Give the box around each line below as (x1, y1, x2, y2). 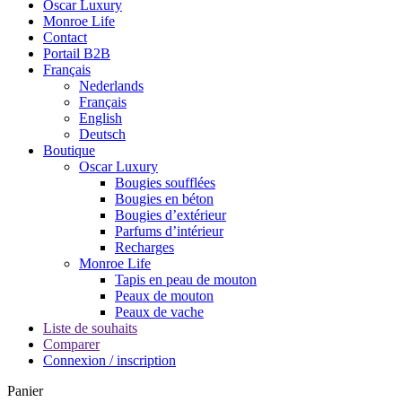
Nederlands (79, 78, 144, 94)
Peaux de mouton (115, 288, 214, 304)
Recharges (115, 240, 174, 256)
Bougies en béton (115, 191, 214, 207)
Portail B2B (43, 46, 110, 62)
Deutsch (79, 127, 126, 143)
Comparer (43, 336, 100, 353)
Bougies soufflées (115, 175, 215, 191)
